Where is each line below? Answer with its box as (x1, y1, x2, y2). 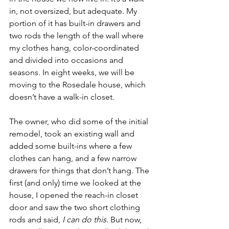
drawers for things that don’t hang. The (9, 165, 151, 175)
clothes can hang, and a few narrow (9, 153, 139, 163)
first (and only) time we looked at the (9, 177, 143, 188)
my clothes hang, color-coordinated (9, 42, 141, 53)
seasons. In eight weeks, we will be (9, 67, 136, 77)
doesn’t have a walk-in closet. (9, 91, 117, 102)
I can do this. (62, 214, 110, 224)
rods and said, (9, 214, 62, 224)
